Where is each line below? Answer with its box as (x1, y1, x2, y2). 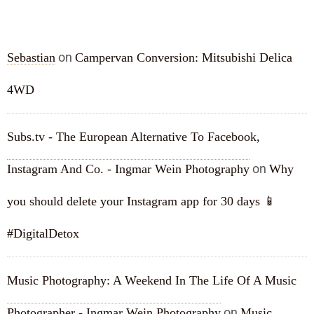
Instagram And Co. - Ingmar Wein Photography (7, 162, 250, 176)
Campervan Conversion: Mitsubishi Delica (75, 50, 292, 64)
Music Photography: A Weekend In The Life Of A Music (7, 273, 296, 287)
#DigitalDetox (7, 226, 79, 240)
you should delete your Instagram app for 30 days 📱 (7, 194, 276, 208)
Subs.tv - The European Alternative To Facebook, (7, 130, 260, 144)
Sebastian (7, 50, 55, 64)
